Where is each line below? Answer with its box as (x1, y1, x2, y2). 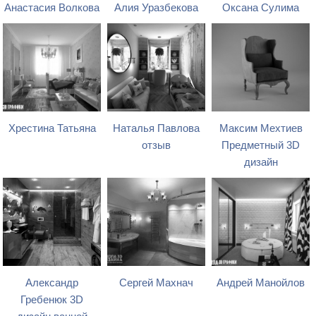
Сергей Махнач (119, 277, 194, 289)
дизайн (243, 157, 278, 169)
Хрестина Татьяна (8, 123, 96, 135)
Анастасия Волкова (4, 2, 100, 14)
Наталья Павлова (113, 123, 200, 135)
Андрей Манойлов (217, 277, 305, 289)
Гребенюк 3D (20, 294, 84, 306)
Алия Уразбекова (114, 2, 199, 14)
